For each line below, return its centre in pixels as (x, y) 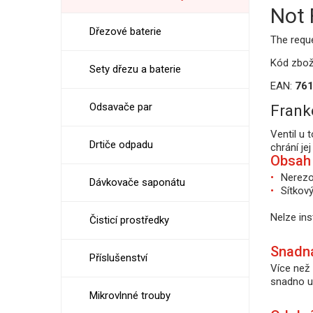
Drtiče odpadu (121, 145)
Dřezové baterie (125, 31)
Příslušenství (118, 258)
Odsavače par (121, 107)
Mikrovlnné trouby (130, 296)
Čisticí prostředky (129, 220)
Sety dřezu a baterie (135, 69)
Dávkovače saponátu (137, 182)
